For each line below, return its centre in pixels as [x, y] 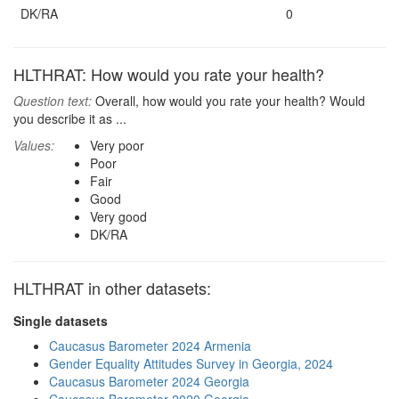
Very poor [117, 145]
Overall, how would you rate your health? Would [228, 101]
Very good [118, 216]
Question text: [53, 101]
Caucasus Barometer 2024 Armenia [150, 346]
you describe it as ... [70, 118]
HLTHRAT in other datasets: [112, 288]
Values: [34, 145]
